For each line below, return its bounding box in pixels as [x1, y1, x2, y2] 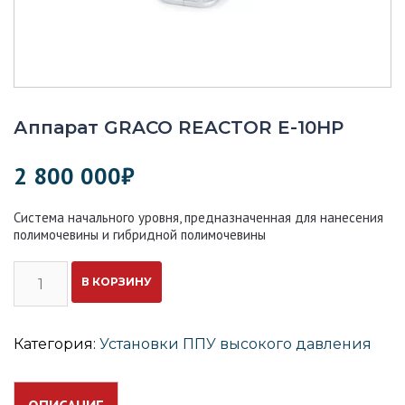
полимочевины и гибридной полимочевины [14, 226, 266, 243]
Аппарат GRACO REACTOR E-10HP [14, 117, 344, 138]
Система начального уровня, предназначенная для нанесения [14, 209, 383, 226]
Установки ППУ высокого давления [99, 335, 372, 353]
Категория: [14, 335, 99, 353]
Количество [13, 260, 102, 278]
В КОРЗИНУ [81, 275, 152, 288]
